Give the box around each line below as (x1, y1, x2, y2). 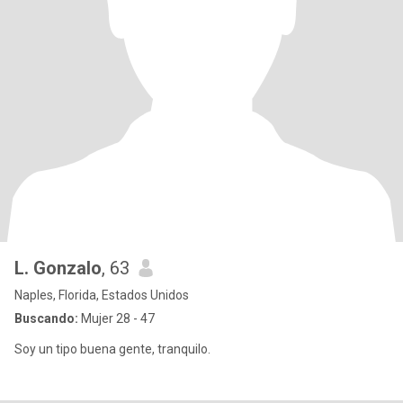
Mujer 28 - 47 (78, 311, 155, 326)
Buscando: (14, 311, 78, 326)
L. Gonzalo (14, 257, 102, 279)
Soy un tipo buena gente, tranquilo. (14, 342, 210, 356)
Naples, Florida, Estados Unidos (14, 288, 189, 302)
